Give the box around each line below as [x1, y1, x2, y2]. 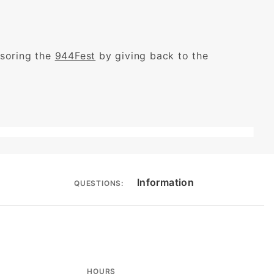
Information [136, 176, 194, 188]
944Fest [54, 49, 96, 62]
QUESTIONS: [74, 179, 124, 188]
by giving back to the [95, 49, 209, 62]
